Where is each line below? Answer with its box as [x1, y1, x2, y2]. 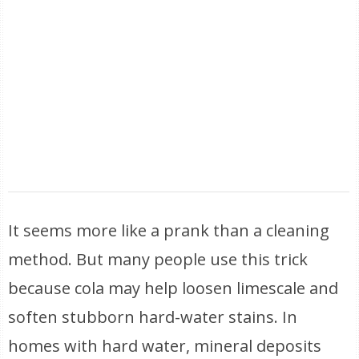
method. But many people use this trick [8, 248, 309, 270]
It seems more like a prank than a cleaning [8, 220, 330, 241]
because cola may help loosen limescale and [8, 277, 339, 299]
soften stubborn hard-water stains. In [8, 306, 298, 328]
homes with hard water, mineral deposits [8, 335, 322, 357]
